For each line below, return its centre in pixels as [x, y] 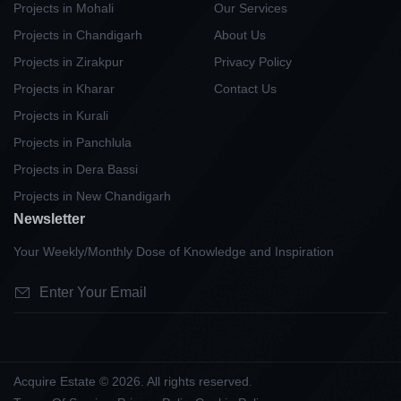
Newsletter [49, 218]
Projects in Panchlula [73, 142]
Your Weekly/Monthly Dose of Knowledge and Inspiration [174, 251]
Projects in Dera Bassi [76, 169]
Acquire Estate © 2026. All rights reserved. [133, 381]
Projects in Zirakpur [68, 61]
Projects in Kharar [64, 88]
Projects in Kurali [61, 115]
